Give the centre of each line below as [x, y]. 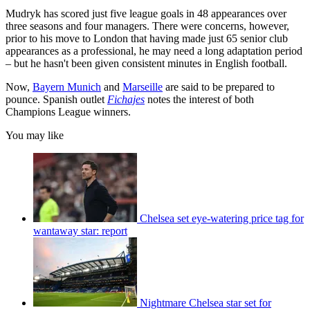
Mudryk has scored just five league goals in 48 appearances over [146, 14]
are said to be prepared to [219, 87]
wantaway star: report [80, 231]
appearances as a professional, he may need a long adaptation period [154, 51]
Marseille [143, 87]
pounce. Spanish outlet [56, 100]
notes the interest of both [199, 100]
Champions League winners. [68, 112]
